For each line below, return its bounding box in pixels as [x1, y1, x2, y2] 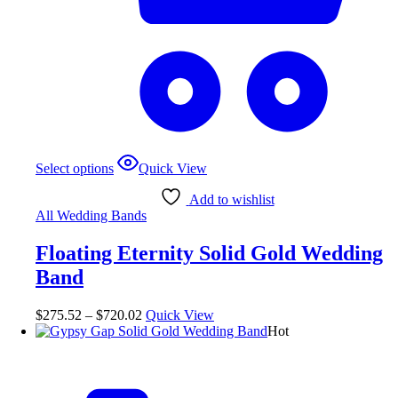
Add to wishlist [188, 191, 275, 207]
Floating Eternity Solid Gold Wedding [36, 241, 383, 265]
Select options [36, 160, 114, 176]
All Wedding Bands [36, 207, 147, 223]
